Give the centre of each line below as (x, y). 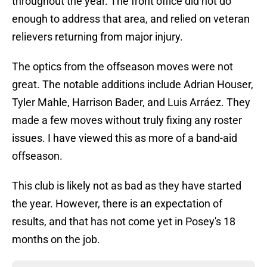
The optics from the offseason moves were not (122, 67)
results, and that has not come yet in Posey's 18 (124, 222)
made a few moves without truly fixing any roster (127, 120)
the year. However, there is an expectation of (117, 204)
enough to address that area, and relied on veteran (131, 19)
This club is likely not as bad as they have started (127, 186)
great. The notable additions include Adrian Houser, (133, 85)
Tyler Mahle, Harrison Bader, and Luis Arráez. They (131, 103)
